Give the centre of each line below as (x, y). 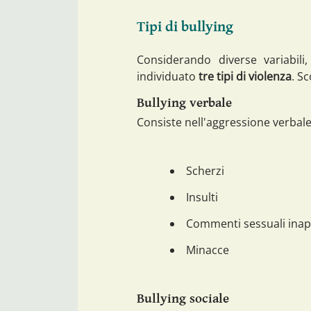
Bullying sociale (183, 299)
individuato (168, 76)
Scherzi (205, 171)
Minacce (208, 250)
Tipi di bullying (185, 27)
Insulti (202, 197)
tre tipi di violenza (245, 76)
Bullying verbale (184, 102)
